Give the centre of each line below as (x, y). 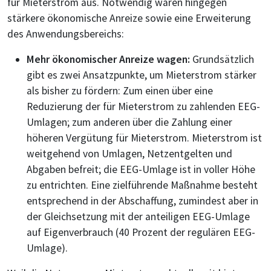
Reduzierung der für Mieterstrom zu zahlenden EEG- (143, 106)
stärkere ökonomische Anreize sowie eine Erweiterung (129, 18)
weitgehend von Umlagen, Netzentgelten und (129, 153)
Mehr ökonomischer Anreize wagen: (109, 59)
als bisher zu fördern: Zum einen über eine (120, 90)
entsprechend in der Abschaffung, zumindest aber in (142, 201)
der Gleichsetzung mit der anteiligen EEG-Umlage (138, 216)
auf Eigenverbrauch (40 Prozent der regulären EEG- (141, 232)
